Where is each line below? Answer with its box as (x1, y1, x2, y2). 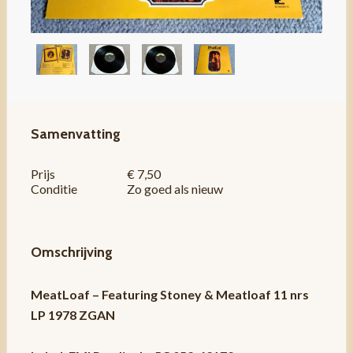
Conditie (30, 181, 77, 197)
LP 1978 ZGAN (30, 307, 115, 323)
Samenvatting (30, 125, 121, 143)
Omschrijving (30, 243, 113, 262)
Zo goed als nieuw (127, 181, 229, 197)
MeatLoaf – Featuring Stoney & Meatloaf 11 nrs (30, 287, 309, 303)
